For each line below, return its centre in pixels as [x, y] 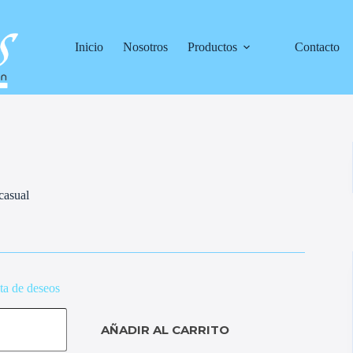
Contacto [318, 47]
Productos [213, 47]
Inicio [89, 47]
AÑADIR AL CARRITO [165, 330]
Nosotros [146, 47]
